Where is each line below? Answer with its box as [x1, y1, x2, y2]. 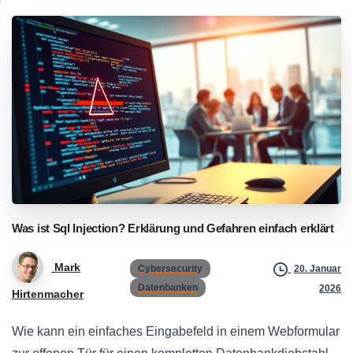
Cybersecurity [138, 263, 203, 275]
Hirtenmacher [12, 288, 84, 301]
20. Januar [294, 263, 341, 275]
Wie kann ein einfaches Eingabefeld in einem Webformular [12, 325, 340, 339]
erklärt [299, 221, 334, 236]
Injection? [72, 221, 125, 236]
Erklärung [128, 221, 180, 236]
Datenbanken [138, 282, 199, 294]
